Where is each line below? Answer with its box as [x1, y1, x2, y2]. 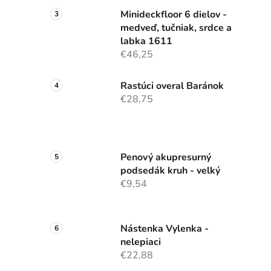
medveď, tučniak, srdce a [120, 21, 232, 35]
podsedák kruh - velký [120, 164, 220, 178]
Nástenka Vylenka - [120, 222, 209, 236]
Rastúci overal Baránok [120, 79, 224, 93]
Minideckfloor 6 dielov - [120, 8, 227, 22]
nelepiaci [120, 235, 161, 249]
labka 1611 [120, 34, 172, 48]
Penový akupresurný [120, 151, 211, 165]
